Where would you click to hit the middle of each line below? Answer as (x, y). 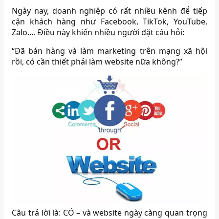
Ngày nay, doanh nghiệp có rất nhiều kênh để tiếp (109, 11)
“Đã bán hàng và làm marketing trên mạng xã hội (109, 51)
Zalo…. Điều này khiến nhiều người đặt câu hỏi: (98, 33)
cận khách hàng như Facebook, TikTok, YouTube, (109, 22)
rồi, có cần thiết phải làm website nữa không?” (97, 62)
